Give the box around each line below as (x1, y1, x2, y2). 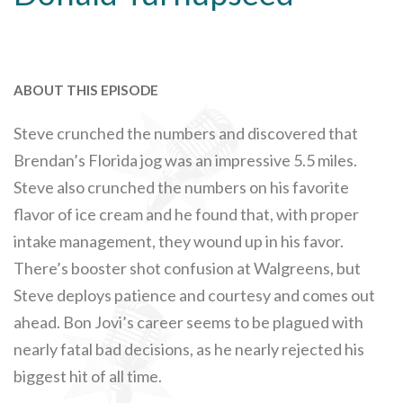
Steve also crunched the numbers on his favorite (13, 176, 349, 197)
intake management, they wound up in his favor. (13, 230, 344, 251)
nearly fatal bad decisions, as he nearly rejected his (13, 338, 364, 359)
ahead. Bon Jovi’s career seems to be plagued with (13, 311, 363, 332)
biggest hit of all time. (13, 365, 162, 386)
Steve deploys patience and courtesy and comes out (13, 284, 375, 305)
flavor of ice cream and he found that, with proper (13, 203, 359, 224)
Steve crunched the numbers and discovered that (13, 122, 358, 143)
